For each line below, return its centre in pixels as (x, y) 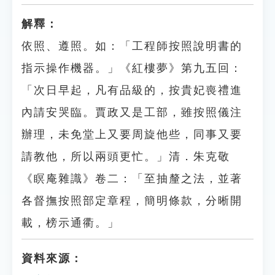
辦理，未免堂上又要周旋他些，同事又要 (132, 134)
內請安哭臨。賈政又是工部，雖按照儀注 (132, 112)
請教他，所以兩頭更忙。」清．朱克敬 (126, 157)
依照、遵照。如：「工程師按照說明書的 (132, 46)
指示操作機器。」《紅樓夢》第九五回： (132, 68)
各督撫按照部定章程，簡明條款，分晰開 (132, 201)
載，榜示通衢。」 (71, 223)
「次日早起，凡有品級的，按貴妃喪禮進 (132, 90)
